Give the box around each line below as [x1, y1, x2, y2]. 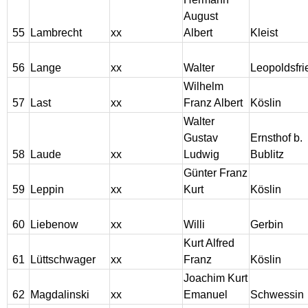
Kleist [250, 27, 278, 39]
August [184, 10, 218, 23]
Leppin [30, 184, 64, 196]
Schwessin [250, 289, 304, 301]
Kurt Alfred [184, 237, 234, 250]
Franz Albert [184, 97, 243, 109]
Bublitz [250, 148, 284, 161]
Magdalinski [30, 289, 89, 301]
